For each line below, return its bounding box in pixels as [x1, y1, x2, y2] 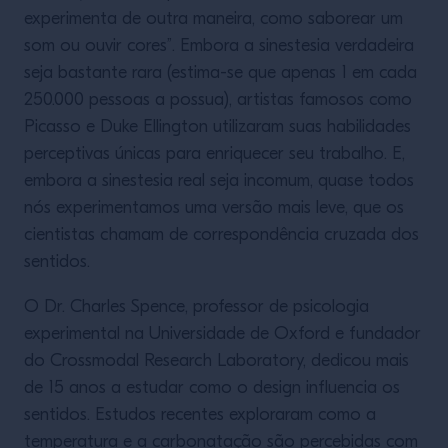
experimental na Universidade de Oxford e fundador [24, 325, 421, 344]
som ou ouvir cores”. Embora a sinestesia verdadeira [24, 37, 414, 56]
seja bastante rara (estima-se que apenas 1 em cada [24, 64, 417, 83]
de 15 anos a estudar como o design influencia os [24, 379, 400, 398]
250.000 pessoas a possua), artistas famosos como [24, 91, 412, 110]
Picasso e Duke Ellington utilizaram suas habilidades [24, 118, 411, 137]
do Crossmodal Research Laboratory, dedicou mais [24, 352, 409, 371]
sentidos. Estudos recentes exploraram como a [24, 406, 376, 425]
